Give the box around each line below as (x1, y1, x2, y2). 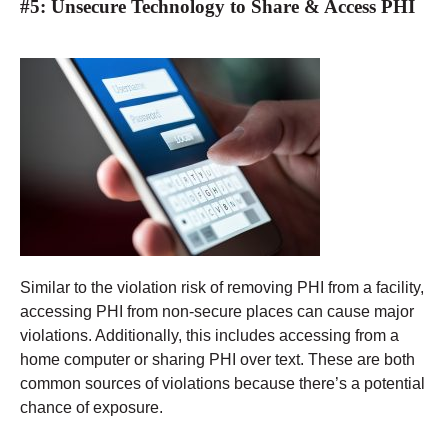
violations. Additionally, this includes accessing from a (20, 326, 399, 344)
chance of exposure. (20, 398, 163, 416)
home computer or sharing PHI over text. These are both (20, 350, 415, 368)
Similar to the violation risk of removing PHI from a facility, (20, 278, 424, 296)
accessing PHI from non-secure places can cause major (20, 302, 414, 320)
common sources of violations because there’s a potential (20, 374, 425, 392)
